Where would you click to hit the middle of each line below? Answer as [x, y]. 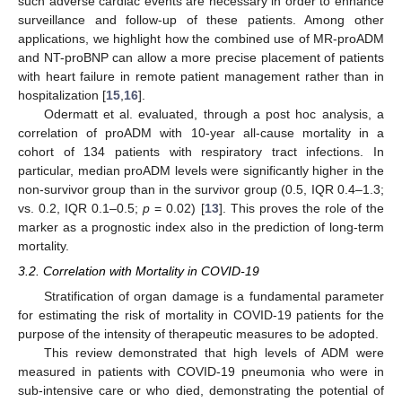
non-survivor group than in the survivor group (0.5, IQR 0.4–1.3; [201, 189]
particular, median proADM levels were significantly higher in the [201, 170]
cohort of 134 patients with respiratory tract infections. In [201, 151]
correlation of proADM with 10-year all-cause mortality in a [201, 132]
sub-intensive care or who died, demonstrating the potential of [201, 390]
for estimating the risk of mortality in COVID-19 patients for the [201, 315]
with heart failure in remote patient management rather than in [201, 76]
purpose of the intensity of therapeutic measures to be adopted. [198, 333]
